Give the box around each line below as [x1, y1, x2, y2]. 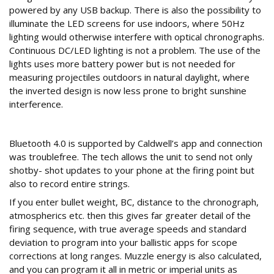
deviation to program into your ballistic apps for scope [9, 236, 237, 249]
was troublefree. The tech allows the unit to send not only [9, 150, 253, 163]
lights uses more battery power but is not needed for [9, 57, 235, 70]
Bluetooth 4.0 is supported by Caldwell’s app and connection [9, 137, 262, 150]
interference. [9, 98, 63, 111]
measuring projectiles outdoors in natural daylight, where [9, 71, 250, 84]
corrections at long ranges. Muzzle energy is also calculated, [9, 250, 262, 262]
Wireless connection [9, 116, 119, 131]
